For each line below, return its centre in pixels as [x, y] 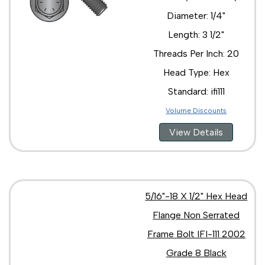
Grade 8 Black [196, 253]
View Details [196, 132]
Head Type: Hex [196, 72]
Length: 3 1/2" [196, 34]
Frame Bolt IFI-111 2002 [196, 234]
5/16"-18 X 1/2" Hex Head [196, 196]
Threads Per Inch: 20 [196, 53]
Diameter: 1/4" [196, 15]
